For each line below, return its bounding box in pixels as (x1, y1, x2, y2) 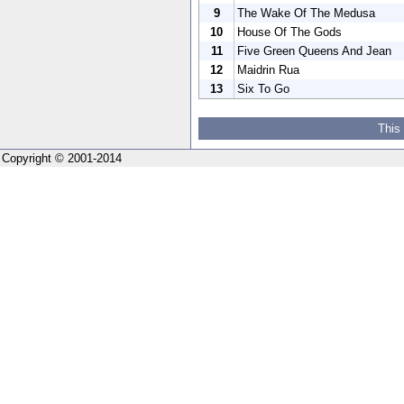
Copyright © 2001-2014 (2, 151, 122, 165)
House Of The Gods (237, 24, 342, 39)
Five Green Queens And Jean (237, 43, 391, 58)
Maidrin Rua (237, 62, 299, 77)
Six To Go (237, 81, 289, 96)
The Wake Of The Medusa (237, 5, 375, 20)
